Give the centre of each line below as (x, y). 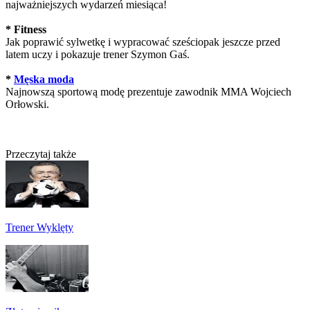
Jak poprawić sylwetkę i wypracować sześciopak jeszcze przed (143, 42)
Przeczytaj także (41, 154)
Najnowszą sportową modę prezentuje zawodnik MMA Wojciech (148, 91)
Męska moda (44, 79)
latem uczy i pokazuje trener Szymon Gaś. (98, 54)
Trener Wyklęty (39, 227)
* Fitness (26, 29)
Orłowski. (27, 104)
